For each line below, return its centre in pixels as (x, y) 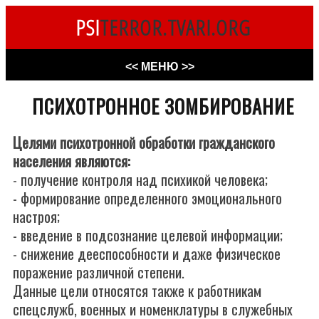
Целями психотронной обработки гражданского (144, 142)
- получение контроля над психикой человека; (140, 179)
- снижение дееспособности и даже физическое (147, 253)
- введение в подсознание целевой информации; (148, 235)
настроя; (36, 216)
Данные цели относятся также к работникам (137, 291)
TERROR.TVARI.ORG (175, 27)
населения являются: (72, 161)
